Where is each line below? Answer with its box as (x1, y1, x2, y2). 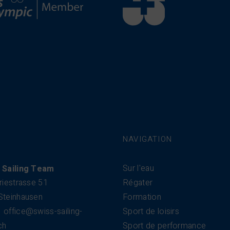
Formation (123, 191, 161, 203)
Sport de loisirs (123, 205, 180, 218)
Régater (123, 177, 153, 189)
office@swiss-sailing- (3, 205, 83, 218)
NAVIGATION (123, 133, 172, 145)
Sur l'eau (123, 162, 154, 175)
